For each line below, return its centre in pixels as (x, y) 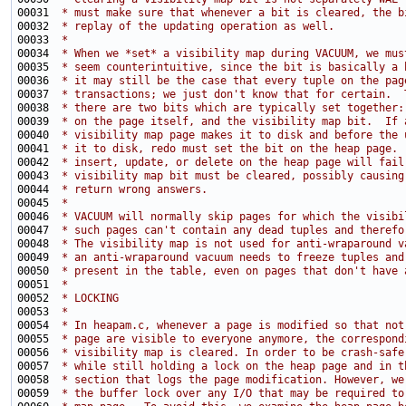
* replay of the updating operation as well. (195, 27)
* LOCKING (87, 299)
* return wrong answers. (131, 190)
